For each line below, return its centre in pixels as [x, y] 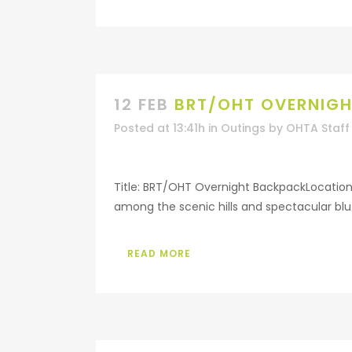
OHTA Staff [318, 128]
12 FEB [141, 104]
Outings [243, 128]
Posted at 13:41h [159, 128]
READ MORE [159, 253]
